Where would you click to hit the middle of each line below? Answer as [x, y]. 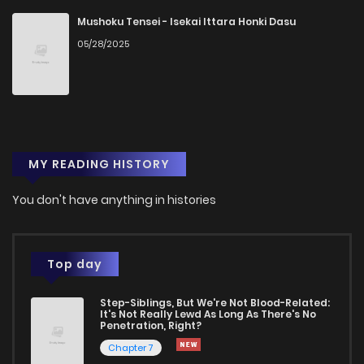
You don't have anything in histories [114, 199]
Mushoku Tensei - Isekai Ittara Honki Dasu [186, 22]
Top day [75, 264]
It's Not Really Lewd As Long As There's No [208, 314]
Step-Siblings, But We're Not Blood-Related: [215, 302]
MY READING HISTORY [99, 164]
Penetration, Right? [151, 325]
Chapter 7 [131, 347]
